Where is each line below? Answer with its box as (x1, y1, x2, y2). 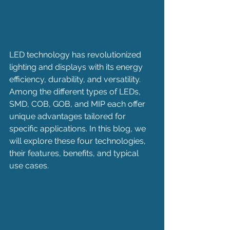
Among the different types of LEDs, (9, 87, 143, 97)
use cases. (9, 161, 49, 170)
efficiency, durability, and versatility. (9, 74, 143, 84)
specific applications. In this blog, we (9, 124, 148, 133)
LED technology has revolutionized (9, 50, 143, 60)
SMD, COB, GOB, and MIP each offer (9, 99, 147, 109)
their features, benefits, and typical (9, 148, 141, 158)
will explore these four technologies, (9, 136, 148, 146)
